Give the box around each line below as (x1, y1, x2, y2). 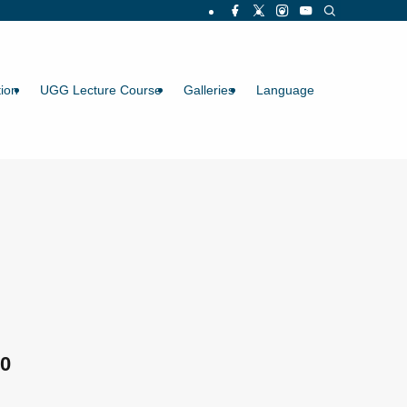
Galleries (184, 83, 234, 97)
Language (256, 83, 331, 97)
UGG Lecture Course (40, 83, 162, 97)
